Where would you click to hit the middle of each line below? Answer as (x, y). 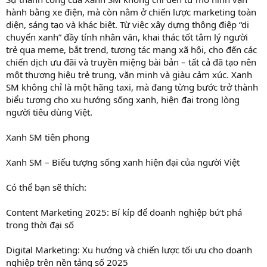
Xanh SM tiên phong (48, 137)
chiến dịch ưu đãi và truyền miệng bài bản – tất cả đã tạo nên (131, 62)
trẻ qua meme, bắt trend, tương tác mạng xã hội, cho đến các (131, 49)
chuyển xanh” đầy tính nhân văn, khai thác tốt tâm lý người (127, 37)
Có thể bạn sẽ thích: (46, 187)
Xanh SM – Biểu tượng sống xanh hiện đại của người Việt (123, 162)
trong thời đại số (40, 224)
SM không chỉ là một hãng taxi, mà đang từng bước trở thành (132, 87)
